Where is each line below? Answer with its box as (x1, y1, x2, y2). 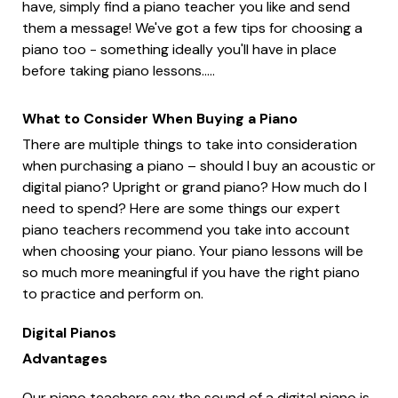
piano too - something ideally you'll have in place (22, 39, 337, 59)
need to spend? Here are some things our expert (22, 198, 340, 218)
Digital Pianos (22, 322, 116, 342)
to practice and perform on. (22, 283, 203, 303)
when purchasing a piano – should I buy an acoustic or (22, 155, 376, 175)
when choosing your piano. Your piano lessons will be (22, 241, 363, 260)
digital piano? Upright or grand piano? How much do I (22, 177, 367, 196)
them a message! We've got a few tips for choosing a (22, 18, 362, 37)
